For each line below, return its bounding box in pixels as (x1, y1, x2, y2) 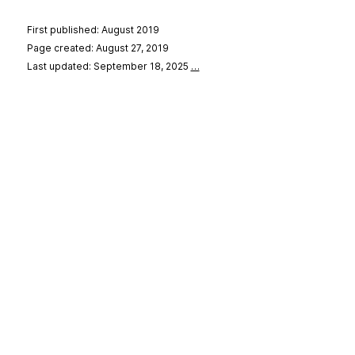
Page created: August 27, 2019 (26, 42, 169, 55)
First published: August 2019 (26, 24, 159, 36)
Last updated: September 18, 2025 (26, 60, 191, 73)
